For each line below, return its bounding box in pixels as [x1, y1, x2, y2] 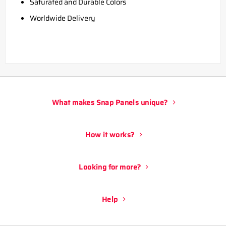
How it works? [85, 129, 135, 140]
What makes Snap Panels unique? [52, 96, 168, 108]
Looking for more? [79, 161, 141, 173]
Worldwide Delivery [29, 12, 95, 24]
